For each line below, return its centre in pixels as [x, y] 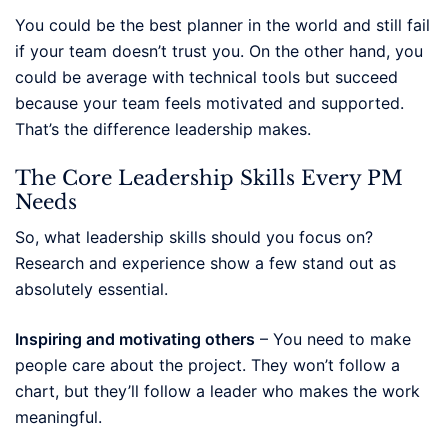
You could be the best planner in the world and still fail [222, 24]
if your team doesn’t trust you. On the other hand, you [219, 50]
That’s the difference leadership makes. [163, 128]
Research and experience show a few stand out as [205, 262]
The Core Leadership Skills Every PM [209, 177]
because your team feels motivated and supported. [209, 102]
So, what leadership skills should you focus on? [194, 236]
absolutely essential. [91, 288]
